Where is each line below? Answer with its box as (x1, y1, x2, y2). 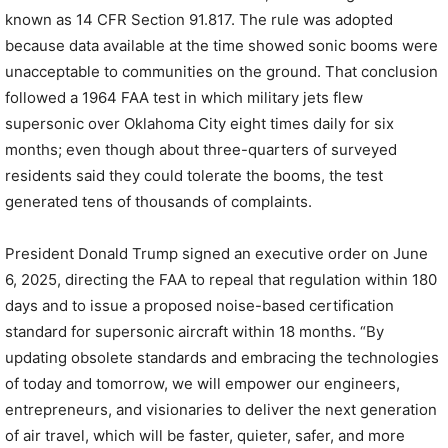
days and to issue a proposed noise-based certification (5, 296, 394, 315)
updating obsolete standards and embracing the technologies (5, 348, 439, 367)
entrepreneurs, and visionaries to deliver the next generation (5, 400, 437, 419)
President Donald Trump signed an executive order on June (5, 244, 428, 263)
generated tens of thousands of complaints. (5, 192, 312, 211)
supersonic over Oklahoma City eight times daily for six (5, 114, 394, 133)
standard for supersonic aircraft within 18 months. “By (5, 322, 384, 341)
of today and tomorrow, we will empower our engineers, (5, 374, 400, 393)
